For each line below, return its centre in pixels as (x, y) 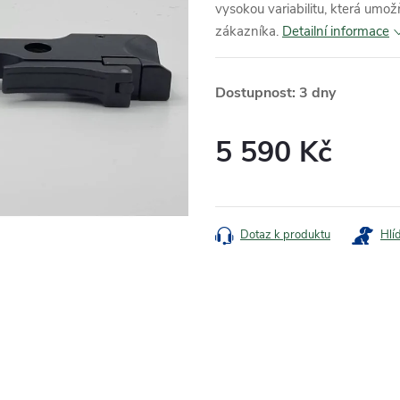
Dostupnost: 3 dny (275, 93)
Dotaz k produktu (285, 235)
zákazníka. (247, 31)
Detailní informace (336, 31)
